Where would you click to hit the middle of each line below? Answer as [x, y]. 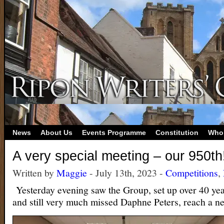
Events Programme [114, 132]
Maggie [72, 173]
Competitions [192, 173]
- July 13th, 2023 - [126, 173]
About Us [56, 132]
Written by [34, 173]
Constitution [177, 132]
